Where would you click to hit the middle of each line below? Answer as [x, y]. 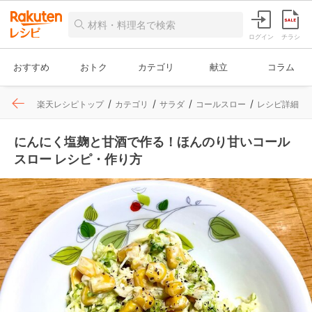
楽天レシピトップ [70, 104]
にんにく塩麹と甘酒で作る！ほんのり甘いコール [152, 142]
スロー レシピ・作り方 [78, 159]
